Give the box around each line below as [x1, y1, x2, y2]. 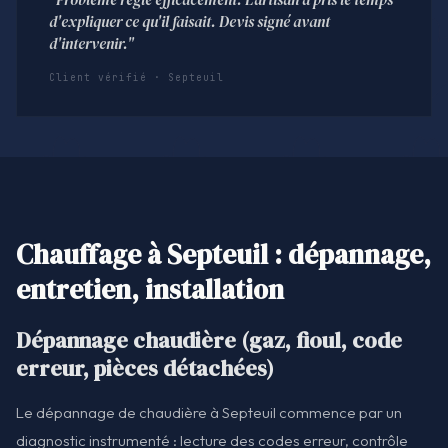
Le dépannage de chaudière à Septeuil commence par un [16, 402, 402, 422]
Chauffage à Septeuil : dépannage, [16, 236, 431, 274]
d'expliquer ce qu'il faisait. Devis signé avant [49, 11, 330, 33]
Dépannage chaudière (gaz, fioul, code [16, 325, 402, 355]
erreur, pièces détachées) [16, 353, 274, 383]
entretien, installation [16, 271, 284, 309]
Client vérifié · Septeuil [49, 71, 224, 85]
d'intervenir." [49, 33, 134, 55]
